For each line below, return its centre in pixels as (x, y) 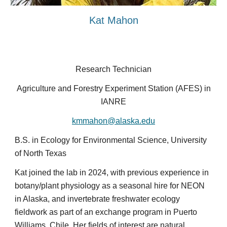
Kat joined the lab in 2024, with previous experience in (112, 173)
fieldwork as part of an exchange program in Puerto (106, 212)
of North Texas (41, 153)
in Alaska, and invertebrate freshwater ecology (98, 199)
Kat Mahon (113, 21)
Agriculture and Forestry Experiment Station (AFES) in (113, 88)
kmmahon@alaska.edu (113, 121)
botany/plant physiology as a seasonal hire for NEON (110, 186)
